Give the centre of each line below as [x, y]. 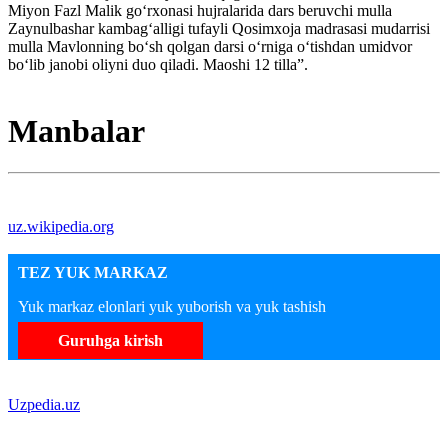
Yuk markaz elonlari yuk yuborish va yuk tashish [172, 306]
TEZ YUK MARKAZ [93, 272]
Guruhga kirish [110, 340]
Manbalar [76, 131]
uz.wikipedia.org [61, 226]
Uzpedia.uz [44, 404]
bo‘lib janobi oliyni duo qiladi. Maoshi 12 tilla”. [158, 64]
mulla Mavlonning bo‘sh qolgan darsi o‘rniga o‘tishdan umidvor [210, 46]
